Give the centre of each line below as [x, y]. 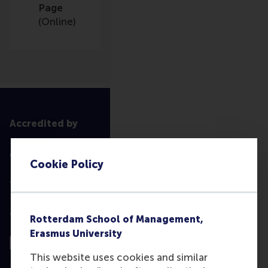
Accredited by [44, 124]
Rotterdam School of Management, [117, 220]
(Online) [57, 22]
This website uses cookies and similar [119, 258]
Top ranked [38, 217]
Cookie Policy [67, 165]
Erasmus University [76, 234]
